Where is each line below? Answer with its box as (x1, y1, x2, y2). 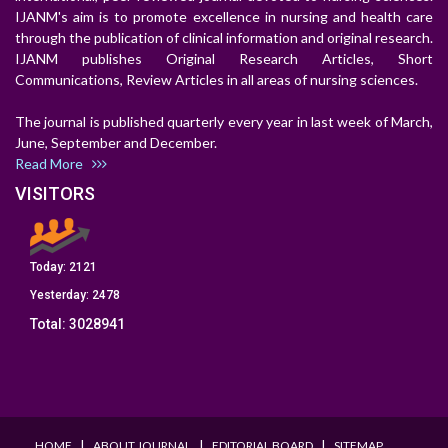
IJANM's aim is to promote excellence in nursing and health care (15, 8, 433, 26)
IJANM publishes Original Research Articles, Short (15, 50, 433, 68)
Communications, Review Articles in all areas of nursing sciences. (15, 71, 418, 89)
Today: (30, 260, 69, 275)
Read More (15, 155, 92, 173)
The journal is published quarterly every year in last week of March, (15, 113, 433, 131)
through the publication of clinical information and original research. (15, 29, 433, 47)
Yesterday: (30, 288, 92, 303)
